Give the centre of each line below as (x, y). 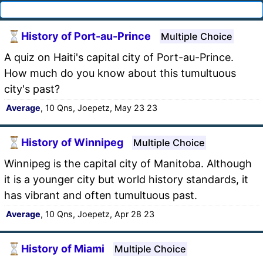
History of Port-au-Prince (86, 36)
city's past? (32, 89)
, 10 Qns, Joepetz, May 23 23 (99, 107)
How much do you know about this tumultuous (120, 73)
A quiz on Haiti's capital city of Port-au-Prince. (119, 57)
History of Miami (63, 249)
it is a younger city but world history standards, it (126, 179)
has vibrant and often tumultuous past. (101, 195)
